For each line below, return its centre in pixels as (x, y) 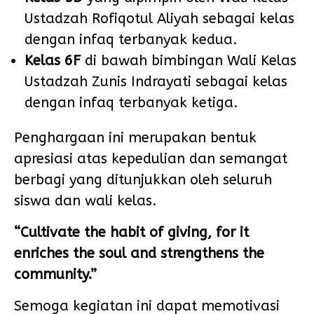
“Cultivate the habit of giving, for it (131, 232)
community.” (55, 274)
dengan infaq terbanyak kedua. (131, 40)
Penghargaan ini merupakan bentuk (135, 138)
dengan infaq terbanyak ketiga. (131, 103)
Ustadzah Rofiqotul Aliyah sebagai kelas (159, 19)
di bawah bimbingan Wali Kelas (189, 61)
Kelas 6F (53, 61)
